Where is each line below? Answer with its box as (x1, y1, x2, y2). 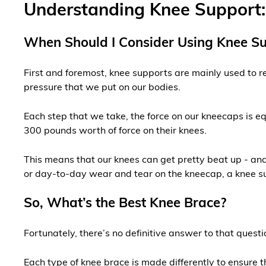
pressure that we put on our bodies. (24, 83, 183, 93)
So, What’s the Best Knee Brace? (24, 197, 226, 211)
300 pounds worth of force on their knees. (24, 126, 209, 137)
